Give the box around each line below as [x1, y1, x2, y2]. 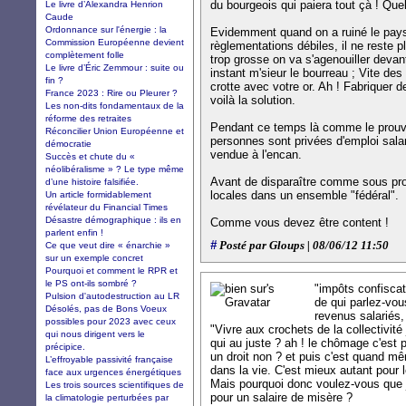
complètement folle [45, 49, 124, 60]
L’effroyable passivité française [45, 353, 173, 364]
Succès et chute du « [45, 150, 135, 161]
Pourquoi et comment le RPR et [45, 265, 178, 275]
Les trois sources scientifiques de [45, 379, 184, 390]
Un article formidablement [45, 188, 151, 199]
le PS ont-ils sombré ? [45, 277, 137, 288]
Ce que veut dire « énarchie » [45, 239, 170, 250]
